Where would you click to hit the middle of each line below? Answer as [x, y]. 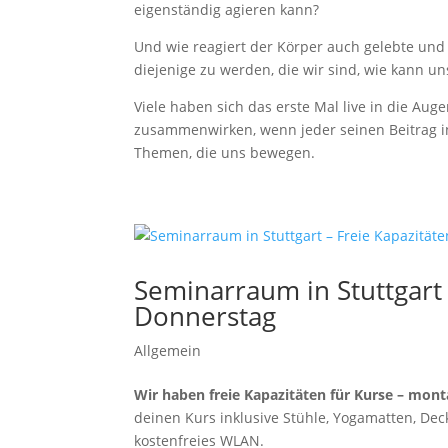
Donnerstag [205, 316]
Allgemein [168, 350]
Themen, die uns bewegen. [225, 152]
